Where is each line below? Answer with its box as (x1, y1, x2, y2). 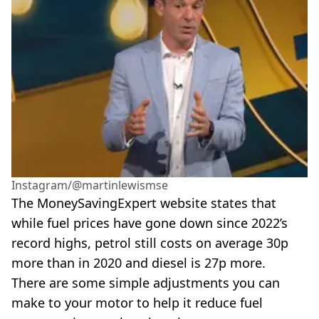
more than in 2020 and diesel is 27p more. (11, 253, 266, 271)
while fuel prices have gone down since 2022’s (11, 214, 288, 231)
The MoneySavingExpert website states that (11, 194, 276, 211)
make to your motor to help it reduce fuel (11, 293, 263, 311)
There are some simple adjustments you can (11, 273, 280, 291)
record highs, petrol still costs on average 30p (11, 234, 288, 251)
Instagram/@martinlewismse (11, 177, 168, 193)
